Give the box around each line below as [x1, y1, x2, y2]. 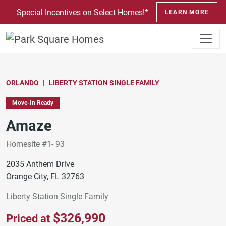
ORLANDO [6, 78, 39, 87]
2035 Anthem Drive [6, 159, 74, 169]
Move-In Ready [12, 99, 53, 106]
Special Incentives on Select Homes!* [17, 7, 148, 17]
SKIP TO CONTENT [8, 4, 82, 13]
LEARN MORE [165, 9, 209, 16]
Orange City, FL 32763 [6, 171, 84, 181]
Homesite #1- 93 [6, 139, 65, 149]
